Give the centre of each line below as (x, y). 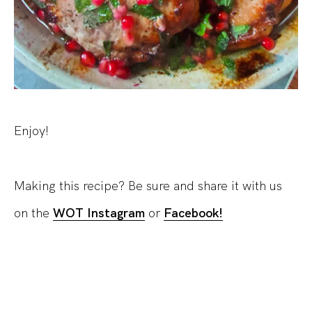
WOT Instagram (99, 213)
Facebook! (193, 213)
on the (33, 213)
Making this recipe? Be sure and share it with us (148, 186)
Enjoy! (31, 131)
